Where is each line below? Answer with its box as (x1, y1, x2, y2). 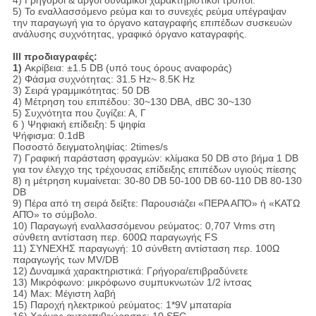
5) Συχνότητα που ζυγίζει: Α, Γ (12, 107, 146, 119)
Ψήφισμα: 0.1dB (12, 130, 85, 142)
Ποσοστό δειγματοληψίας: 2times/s (12, 141, 168, 153)
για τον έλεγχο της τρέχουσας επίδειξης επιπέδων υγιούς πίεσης (12, 164, 296, 176)
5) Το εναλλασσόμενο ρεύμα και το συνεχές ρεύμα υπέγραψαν (12, 6, 286, 18)
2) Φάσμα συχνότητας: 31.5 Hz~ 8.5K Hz (12, 73, 195, 85)
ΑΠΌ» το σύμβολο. (12, 209, 97, 221)
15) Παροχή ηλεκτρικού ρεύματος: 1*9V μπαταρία (12, 299, 231, 311)
